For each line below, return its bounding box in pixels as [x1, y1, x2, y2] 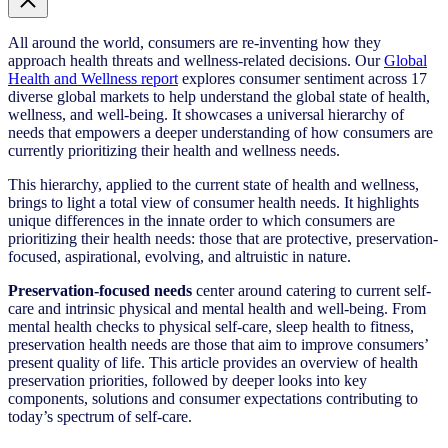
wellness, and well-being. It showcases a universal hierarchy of [8, 105, 404, 123]
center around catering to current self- [192, 281, 431, 299]
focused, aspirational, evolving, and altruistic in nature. [8, 247, 351, 265]
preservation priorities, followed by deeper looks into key [8, 371, 367, 389]
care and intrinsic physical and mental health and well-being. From [8, 299, 426, 317]
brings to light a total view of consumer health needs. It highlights [8, 193, 419, 211]
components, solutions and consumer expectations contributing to [8, 389, 418, 407]
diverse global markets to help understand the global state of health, [8, 87, 430, 105]
